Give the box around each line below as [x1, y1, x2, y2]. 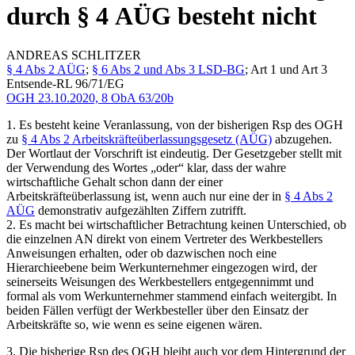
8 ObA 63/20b [101, 90, 174, 105]
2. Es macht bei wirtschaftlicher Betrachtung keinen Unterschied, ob [6, 217, 346, 231]
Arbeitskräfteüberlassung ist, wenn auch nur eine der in [6, 189, 284, 203]
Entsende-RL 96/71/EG [6, 76, 124, 90]
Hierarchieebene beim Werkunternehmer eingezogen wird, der [6, 260, 317, 274]
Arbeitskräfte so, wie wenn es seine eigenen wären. [6, 317, 262, 331]
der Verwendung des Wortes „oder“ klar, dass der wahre [6, 160, 286, 174]
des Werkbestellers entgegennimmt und [119, 274, 314, 288]
